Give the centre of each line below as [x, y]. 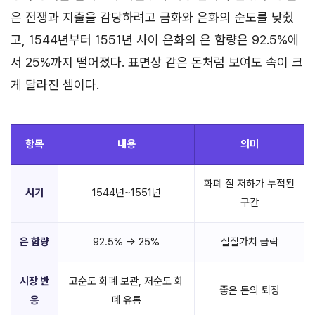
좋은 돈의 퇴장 [249, 290]
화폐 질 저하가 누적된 [249, 183]
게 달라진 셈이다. [55, 84]
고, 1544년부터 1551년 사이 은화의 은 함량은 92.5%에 [155, 39]
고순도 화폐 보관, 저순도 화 [126, 281]
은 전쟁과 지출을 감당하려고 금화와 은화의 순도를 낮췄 [152, 17]
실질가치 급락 [249, 242]
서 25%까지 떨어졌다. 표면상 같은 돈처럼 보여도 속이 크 [157, 62]
